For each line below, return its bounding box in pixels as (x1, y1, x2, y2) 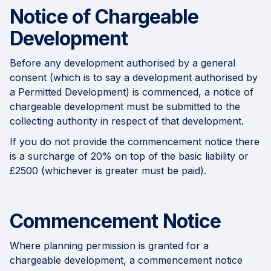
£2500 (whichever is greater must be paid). (10, 165, 206, 177)
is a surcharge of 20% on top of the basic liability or (10, 150, 249, 163)
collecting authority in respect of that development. (10, 115, 244, 128)
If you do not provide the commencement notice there (10, 135, 260, 148)
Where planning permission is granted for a (10, 240, 209, 252)
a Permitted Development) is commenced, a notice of (10, 86, 253, 99)
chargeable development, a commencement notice (10, 254, 243, 267)
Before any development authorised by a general (10, 57, 235, 70)
